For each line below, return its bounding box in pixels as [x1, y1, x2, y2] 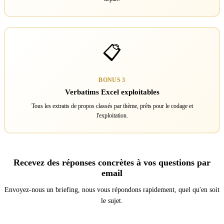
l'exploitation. [96, 112, 128, 119]
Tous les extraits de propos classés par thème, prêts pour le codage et [31, 102, 193, 109]
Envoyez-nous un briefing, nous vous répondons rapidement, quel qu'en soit [4, 186, 219, 193]
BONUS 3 [98, 76, 125, 83]
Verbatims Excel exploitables [64, 88, 159, 96]
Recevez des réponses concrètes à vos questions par [13, 157, 210, 167]
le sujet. [101, 197, 123, 204]
